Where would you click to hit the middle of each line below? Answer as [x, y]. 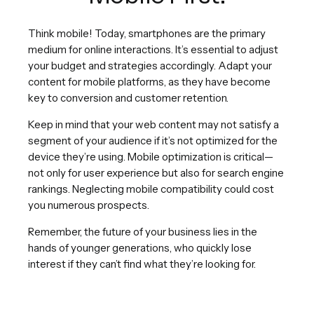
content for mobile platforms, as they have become [149, 81]
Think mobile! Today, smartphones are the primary [147, 33]
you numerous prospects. [89, 205]
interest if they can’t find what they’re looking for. [142, 264]
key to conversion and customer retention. [128, 97]
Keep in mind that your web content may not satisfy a [153, 124]
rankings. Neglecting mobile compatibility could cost [151, 189]
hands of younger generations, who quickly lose [140, 247]
